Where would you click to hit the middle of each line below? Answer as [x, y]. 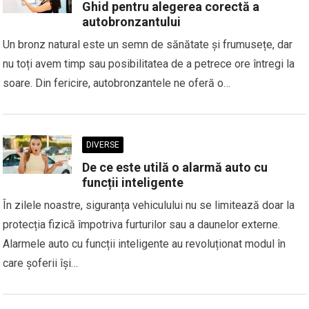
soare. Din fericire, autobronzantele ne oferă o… [117, 83]
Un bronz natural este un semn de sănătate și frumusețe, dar [148, 44]
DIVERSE [103, 145]
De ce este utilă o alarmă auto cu [175, 167]
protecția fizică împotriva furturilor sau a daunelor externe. [142, 225]
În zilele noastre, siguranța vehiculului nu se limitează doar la [149, 205]
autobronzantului [132, 22]
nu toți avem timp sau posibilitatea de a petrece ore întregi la [149, 64]
